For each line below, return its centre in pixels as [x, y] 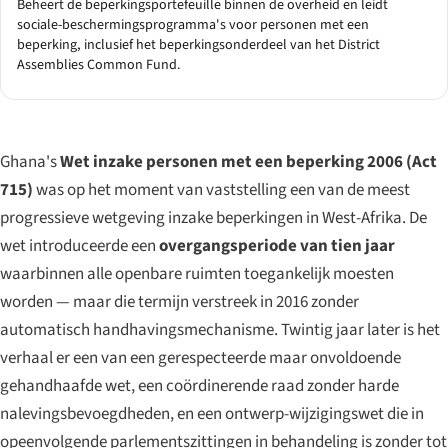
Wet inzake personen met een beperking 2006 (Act [248, 162]
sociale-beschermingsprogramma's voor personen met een [193, 25]
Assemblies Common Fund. [99, 65]
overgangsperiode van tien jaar [277, 246]
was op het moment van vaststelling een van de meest [221, 190]
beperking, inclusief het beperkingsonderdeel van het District [198, 45]
